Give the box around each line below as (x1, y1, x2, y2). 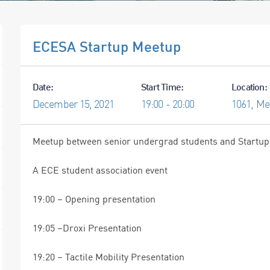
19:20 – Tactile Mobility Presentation (33, 251, 184, 263)
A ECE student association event (33, 164, 168, 177)
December (33, 96, 80, 110)
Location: (231, 80, 267, 92)
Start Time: (141, 80, 184, 92)
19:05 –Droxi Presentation (33, 222, 142, 234)
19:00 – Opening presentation (33, 193, 155, 206)
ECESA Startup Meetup (33, 37, 181, 55)
